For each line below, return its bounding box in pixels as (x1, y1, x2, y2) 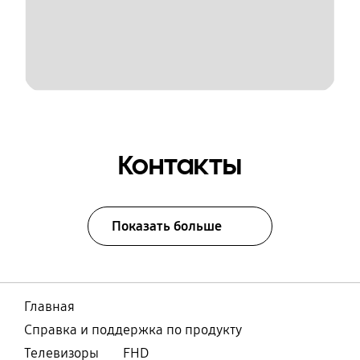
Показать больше (112, 217, 223, 235)
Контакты (118, 148, 242, 182)
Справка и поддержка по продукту (23, 321, 242, 339)
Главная (23, 298, 75, 316)
